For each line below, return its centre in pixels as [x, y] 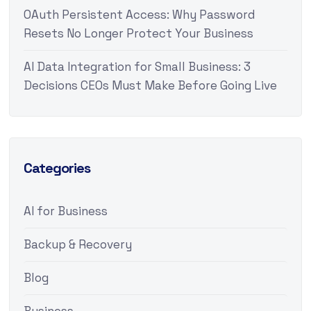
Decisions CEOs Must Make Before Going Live [150, 86]
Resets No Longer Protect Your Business [138, 34]
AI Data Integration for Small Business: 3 [137, 67]
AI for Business [65, 211]
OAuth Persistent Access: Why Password [139, 15]
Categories [57, 168]
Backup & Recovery [77, 245]
